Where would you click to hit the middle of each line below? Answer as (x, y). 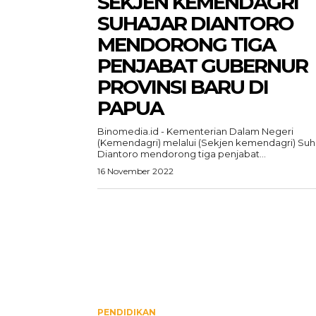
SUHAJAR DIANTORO (195, 23)
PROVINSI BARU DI (183, 87)
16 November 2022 (135, 171)
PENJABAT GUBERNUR (202, 66)
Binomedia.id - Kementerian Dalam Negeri (195, 131)
